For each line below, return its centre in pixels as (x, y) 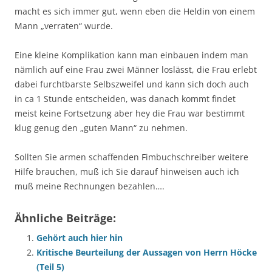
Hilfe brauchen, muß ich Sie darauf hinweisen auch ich (127, 172)
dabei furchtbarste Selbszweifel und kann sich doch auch (132, 84)
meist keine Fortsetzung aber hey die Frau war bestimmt (130, 113)
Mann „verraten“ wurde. (64, 26)
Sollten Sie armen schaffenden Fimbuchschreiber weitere (131, 157)
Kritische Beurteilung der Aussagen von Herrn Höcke (147, 252)
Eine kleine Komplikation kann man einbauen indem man (131, 55)
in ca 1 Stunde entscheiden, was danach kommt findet (125, 99)
